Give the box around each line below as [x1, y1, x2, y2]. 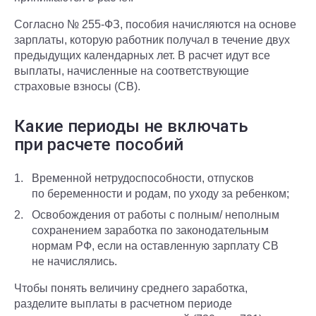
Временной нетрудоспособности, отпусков [32, 172, 254, 184]
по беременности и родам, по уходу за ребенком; [32, 188, 289, 200]
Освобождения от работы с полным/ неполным [32, 209, 279, 221]
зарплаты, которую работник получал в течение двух [14, 34, 290, 46]
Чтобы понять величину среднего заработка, [14, 282, 248, 294]
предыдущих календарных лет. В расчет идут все [14, 49, 270, 61]
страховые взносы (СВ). [14, 80, 140, 92]
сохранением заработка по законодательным [32, 224, 269, 236]
